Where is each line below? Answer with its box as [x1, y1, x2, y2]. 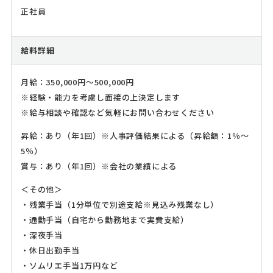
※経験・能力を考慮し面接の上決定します [20, 91, 181, 104]
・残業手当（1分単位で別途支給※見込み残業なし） [20, 199, 219, 211]
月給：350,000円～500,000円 [20, 76, 134, 88]
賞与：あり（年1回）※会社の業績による [20, 160, 177, 172]
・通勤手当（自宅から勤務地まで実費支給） [20, 214, 189, 226]
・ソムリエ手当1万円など [20, 260, 118, 272]
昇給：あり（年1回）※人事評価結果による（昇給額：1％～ [20, 130, 249, 142]
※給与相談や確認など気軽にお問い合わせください [20, 107, 214, 119]
